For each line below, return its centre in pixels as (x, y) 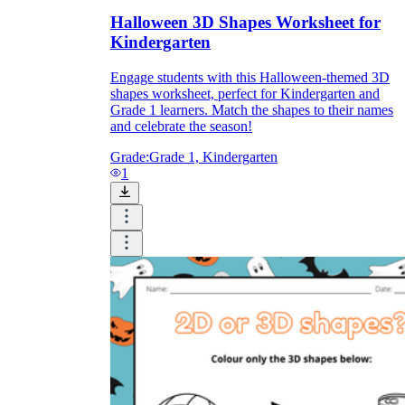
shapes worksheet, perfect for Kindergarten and (245, 93)
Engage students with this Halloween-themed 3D (250, 77)
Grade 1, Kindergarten (213, 156)
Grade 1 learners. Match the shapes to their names (252, 109)
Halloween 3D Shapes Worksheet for (245, 22)
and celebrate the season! (181, 126)
